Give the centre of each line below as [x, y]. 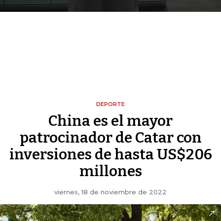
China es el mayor [110, 121]
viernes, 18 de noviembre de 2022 [110, 192]
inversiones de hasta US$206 [110, 155]
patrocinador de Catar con [110, 138]
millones [110, 171]
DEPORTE [110, 104]
